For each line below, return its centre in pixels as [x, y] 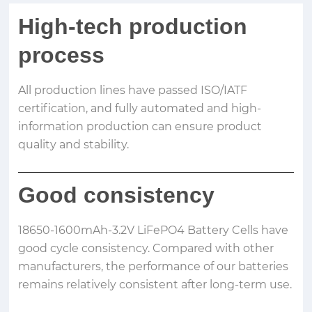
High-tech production [133, 26]
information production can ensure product [140, 127]
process [62, 55]
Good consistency [117, 195]
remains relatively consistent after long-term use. [155, 285]
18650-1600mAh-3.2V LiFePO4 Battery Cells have [154, 231]
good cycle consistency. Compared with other [146, 249]
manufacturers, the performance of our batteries [154, 267]
